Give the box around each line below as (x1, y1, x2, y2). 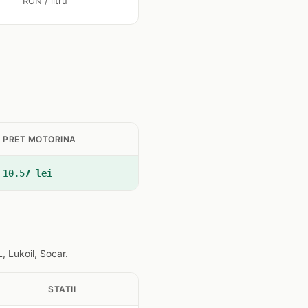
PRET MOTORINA (3, 134, 76, 144)
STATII (48, 284, 76, 294)
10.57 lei (3, 168, 52, 179)
